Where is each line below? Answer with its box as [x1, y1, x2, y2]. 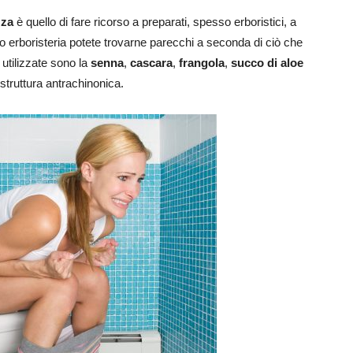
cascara [130, 56, 173, 70]
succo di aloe [231, 56, 303, 70]
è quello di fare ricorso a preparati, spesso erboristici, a [13, 15, 296, 29]
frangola [179, 56, 225, 70]
